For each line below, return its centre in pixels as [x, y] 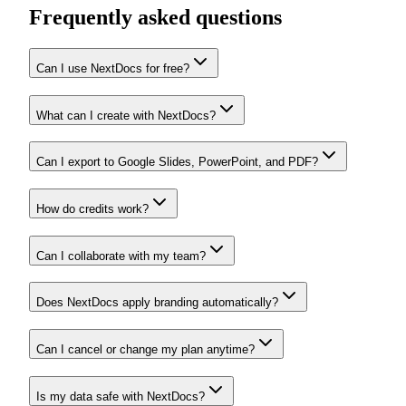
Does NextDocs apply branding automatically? [157, 303]
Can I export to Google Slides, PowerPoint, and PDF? [177, 162]
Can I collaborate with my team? [121, 256]
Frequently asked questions [155, 17]
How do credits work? [92, 208]
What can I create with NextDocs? [126, 115]
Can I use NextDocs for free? [113, 68]
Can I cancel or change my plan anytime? [145, 350]
